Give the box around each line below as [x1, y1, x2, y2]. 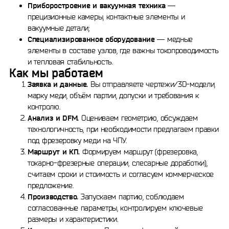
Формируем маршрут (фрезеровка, [80, 147, 198, 156]
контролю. [28, 102, 60, 111]
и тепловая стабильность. [28, 57, 113, 66]
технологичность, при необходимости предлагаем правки [28, 125, 219, 133]
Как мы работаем [9, 66, 103, 79]
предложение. [28, 181, 74, 190]
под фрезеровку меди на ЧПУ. [28, 136, 127, 145]
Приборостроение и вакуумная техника [28, 1, 166, 10]
